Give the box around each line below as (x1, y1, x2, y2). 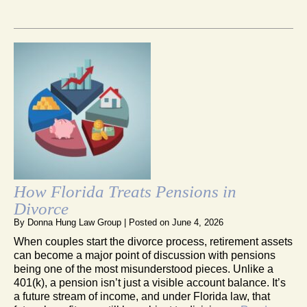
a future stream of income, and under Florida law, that (14, 290, 270, 302)
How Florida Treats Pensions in (14, 182, 236, 201)
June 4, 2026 (172, 217, 223, 228)
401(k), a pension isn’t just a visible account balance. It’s (14, 276, 286, 288)
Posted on (129, 217, 172, 228)
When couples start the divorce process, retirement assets (14, 235, 293, 247)
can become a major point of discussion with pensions (14, 249, 275, 261)
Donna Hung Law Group (27, 217, 121, 228)
